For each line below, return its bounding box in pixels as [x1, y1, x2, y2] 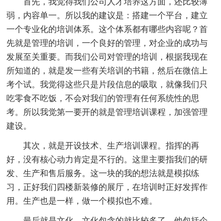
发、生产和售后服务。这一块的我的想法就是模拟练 [6, 168, 200, 178]
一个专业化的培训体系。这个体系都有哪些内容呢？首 [6, 24, 208, 34]
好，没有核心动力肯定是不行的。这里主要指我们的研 [6, 154, 208, 164]
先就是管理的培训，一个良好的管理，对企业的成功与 [6, 38, 208, 48]
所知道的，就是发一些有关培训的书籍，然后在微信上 [6, 66, 208, 75]
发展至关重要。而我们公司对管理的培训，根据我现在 [6, 52, 208, 62]
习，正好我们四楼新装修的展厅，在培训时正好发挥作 [6, 182, 208, 192]
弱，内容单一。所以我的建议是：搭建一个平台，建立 [6, 10, 208, 20]
